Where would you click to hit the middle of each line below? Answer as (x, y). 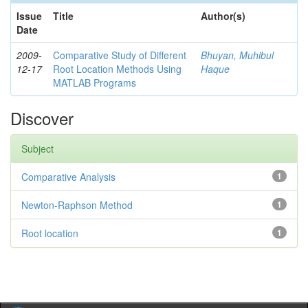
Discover (42, 118)
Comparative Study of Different (120, 55)
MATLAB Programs (95, 82)
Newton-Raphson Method (77, 205)
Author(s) (223, 16)
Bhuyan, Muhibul (237, 55)
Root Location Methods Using (117, 69)
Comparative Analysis (68, 177)
